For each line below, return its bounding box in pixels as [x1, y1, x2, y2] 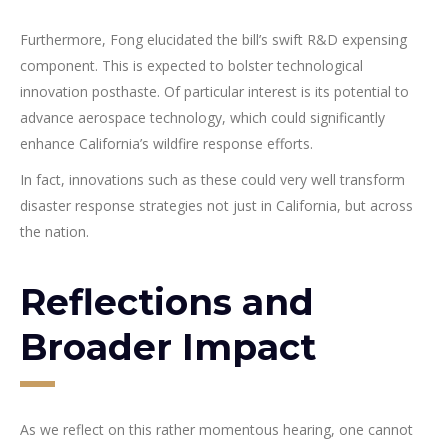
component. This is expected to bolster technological [20, 56, 363, 76]
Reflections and [20, 280, 314, 325]
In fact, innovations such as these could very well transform [20, 170, 405, 190]
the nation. [20, 222, 89, 242]
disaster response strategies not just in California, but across [20, 196, 413, 216]
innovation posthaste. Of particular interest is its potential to [20, 82, 409, 102]
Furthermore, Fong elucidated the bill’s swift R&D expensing [20, 30, 407, 50]
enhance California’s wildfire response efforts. [20, 134, 313, 154]
